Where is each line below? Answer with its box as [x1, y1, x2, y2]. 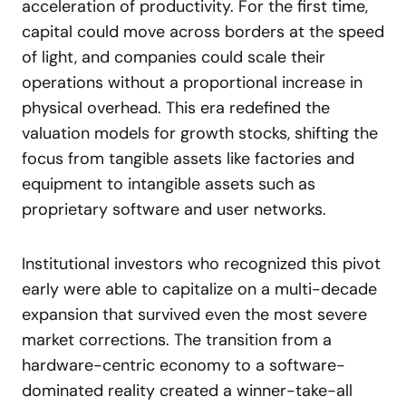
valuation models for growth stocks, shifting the [22, 122, 378, 144]
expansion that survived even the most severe [22, 304, 367, 325]
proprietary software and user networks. [22, 198, 326, 220]
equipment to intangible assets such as [22, 173, 315, 195]
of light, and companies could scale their [22, 46, 325, 68]
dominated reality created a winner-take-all [22, 380, 353, 401]
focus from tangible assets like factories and [22, 148, 354, 169]
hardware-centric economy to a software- [22, 354, 345, 376]
